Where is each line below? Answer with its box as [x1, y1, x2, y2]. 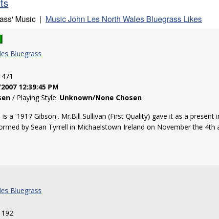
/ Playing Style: [10, 93, 60, 102]
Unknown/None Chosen [60, 93, 142, 102]
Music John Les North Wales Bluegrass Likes [45, 13, 202, 24]
